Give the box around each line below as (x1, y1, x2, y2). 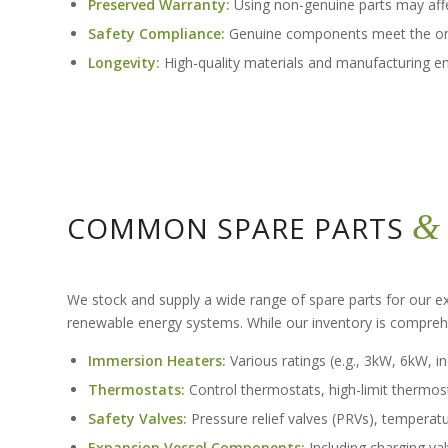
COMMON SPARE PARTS (67, 209, 412, 248)
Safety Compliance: (88, 24, 225, 44)
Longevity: (88, 53, 160, 73)
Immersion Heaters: (88, 351, 226, 371)
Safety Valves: (88, 409, 187, 429)
